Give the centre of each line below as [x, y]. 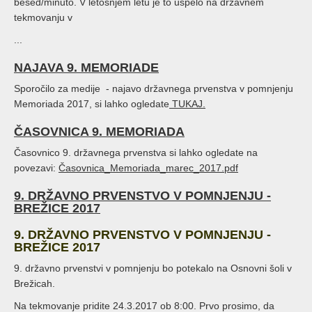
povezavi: [36, 167]
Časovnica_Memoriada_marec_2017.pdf [148, 167]
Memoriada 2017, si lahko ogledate [92, 103]
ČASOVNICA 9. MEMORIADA [99, 131]
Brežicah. [34, 283]
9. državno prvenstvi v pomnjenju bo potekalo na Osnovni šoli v [153, 268]
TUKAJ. [187, 103]
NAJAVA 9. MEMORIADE [86, 67]
